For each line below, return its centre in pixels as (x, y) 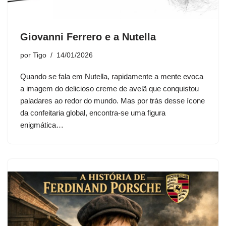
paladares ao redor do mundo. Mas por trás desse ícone (112, 101)
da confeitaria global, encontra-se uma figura (93, 113)
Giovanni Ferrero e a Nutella (88, 37)
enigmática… (43, 125)
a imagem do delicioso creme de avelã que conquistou (109, 89)
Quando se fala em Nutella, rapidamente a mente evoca (112, 77)
